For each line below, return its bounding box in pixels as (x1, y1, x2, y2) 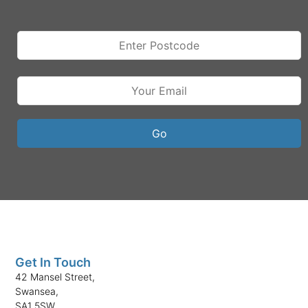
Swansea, (15, 285, 59, 298)
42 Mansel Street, (15, 271, 96, 283)
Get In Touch (15, 255, 91, 270)
